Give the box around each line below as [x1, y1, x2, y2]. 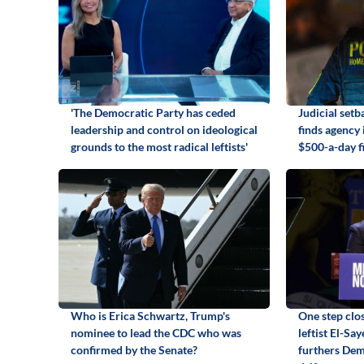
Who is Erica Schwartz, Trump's [71, 308, 230, 323]
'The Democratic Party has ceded [71, 105, 236, 119]
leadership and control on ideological [71, 122, 258, 136]
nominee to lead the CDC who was [71, 325, 241, 340]
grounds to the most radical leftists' [71, 139, 248, 154]
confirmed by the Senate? [71, 342, 197, 357]
